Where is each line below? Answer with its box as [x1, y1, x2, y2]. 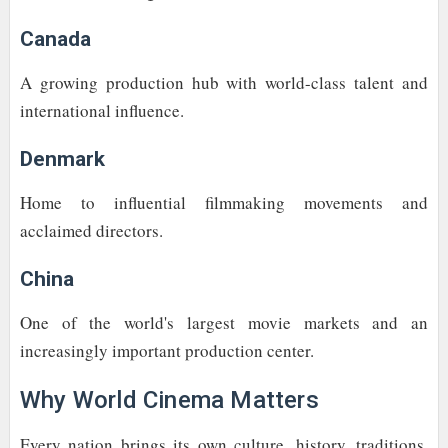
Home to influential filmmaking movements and [19, 190, 429, 214]
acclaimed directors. [19, 218, 163, 242]
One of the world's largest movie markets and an [19, 310, 429, 334]
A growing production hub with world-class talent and [19, 70, 429, 94]
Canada [19, 26, 91, 51]
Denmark [19, 146, 105, 171]
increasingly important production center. [19, 338, 314, 362]
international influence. [19, 98, 184, 122]
